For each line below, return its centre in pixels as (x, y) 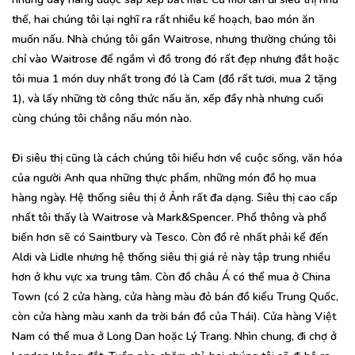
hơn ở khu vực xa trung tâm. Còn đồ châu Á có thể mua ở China (171, 277)
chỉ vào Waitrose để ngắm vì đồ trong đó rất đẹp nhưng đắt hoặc (176, 59)
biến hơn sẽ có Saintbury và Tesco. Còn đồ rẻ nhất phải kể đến (170, 237)
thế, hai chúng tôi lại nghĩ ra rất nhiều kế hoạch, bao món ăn (163, 19)
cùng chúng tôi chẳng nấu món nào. (102, 118)
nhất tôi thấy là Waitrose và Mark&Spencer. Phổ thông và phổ (169, 217)
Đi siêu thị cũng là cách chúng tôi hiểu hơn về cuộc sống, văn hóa (177, 158)
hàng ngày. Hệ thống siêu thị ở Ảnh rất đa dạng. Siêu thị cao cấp (175, 197)
